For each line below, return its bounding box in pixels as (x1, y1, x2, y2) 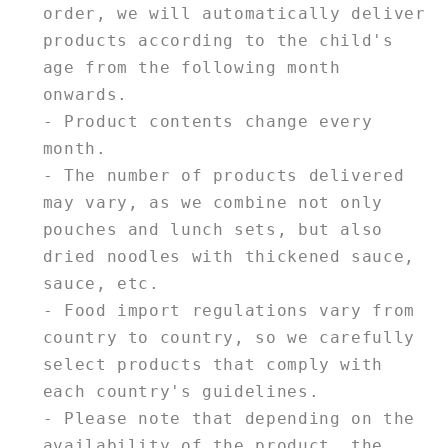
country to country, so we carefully (42, 327, 415, 347)
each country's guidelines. (42, 381, 320, 401)
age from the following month (42, 57, 341, 77)
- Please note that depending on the (42, 408, 415, 428)
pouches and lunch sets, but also (42, 219, 383, 239)
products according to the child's (42, 30, 394, 50)
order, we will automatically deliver (42, 3, 426, 23)
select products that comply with (42, 354, 383, 374)
